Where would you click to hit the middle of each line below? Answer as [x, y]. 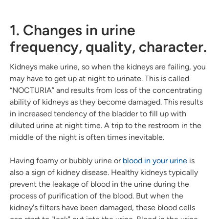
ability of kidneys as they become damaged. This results [106, 102]
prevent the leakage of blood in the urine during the [99, 184]
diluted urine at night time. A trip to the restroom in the [106, 125]
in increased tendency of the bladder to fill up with [98, 113]
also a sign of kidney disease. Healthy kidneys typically [104, 172]
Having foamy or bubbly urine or [66, 160]
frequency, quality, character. [108, 46]
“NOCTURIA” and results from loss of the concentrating [106, 90]
